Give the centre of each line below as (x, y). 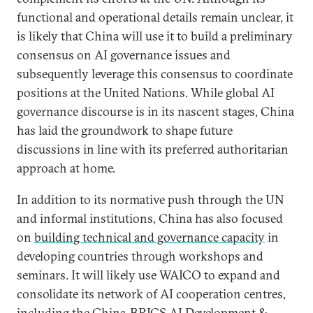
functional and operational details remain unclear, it (155, 17)
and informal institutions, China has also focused (150, 218)
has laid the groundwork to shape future (125, 130)
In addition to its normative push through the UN (150, 199)
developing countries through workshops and (140, 256)
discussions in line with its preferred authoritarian (153, 149)
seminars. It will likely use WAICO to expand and (148, 275)
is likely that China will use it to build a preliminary (155, 36)
